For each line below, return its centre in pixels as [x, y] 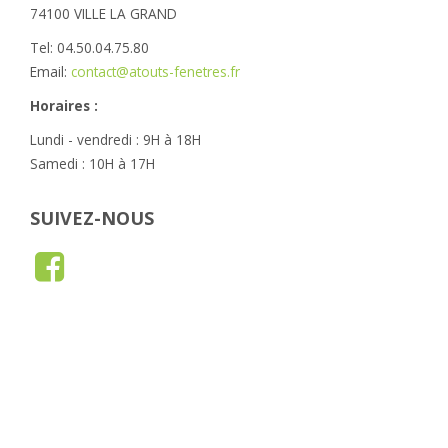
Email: [50, 71]
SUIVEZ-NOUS [92, 217]
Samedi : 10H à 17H [92, 163]
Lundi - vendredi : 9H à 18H [115, 139]
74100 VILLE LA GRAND [103, 13]
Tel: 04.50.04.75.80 [89, 47]
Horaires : [64, 105]
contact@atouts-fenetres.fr [155, 71]
